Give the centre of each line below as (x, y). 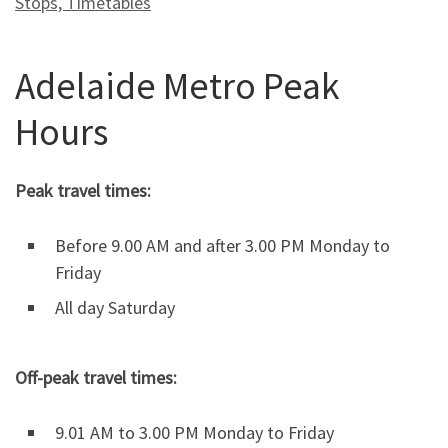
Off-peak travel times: (96, 377)
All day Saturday (115, 308)
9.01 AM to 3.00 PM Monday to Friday (194, 432)
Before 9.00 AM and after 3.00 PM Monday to (222, 246)
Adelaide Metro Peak (177, 85)
